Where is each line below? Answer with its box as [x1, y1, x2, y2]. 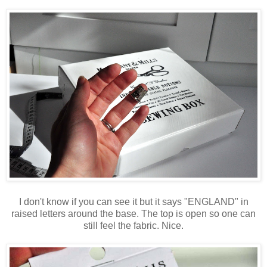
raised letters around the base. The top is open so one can [11, 208, 256, 219]
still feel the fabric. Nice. [83, 220, 184, 231]
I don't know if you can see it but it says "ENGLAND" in [18, 196, 249, 207]
